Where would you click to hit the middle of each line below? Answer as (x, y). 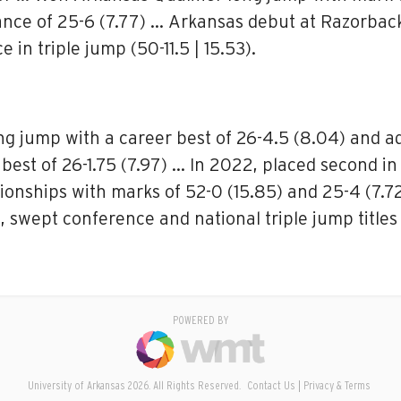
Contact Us (271, 386)
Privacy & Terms (337, 386)
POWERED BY (200, 321)
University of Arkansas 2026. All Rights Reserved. (135, 386)
